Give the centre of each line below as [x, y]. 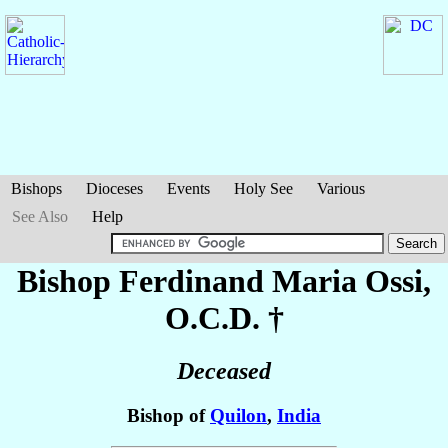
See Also [40, 216]
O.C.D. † [224, 318]
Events [188, 188]
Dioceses [114, 188]
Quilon [238, 416]
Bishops [36, 188]
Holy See [263, 188]
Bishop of [168, 416]
